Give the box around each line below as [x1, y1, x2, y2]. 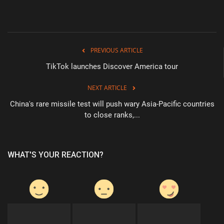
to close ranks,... [84, 110, 140, 119]
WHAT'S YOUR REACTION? [7, 149, 103, 159]
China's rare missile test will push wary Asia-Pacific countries [9, 99, 214, 108]
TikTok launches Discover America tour [45, 61, 178, 71]
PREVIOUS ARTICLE [90, 45, 143, 54]
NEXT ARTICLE [87, 83, 127, 92]
